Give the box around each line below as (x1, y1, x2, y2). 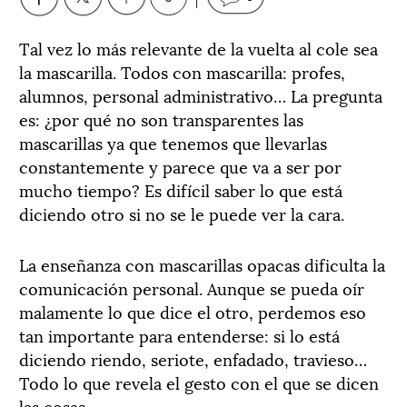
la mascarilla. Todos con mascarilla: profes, (19, 59, 345, 84)
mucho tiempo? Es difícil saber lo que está (19, 177, 342, 202)
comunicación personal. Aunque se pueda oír (19, 275, 364, 300)
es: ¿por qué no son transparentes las (19, 106, 303, 131)
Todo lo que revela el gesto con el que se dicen (19, 370, 379, 394)
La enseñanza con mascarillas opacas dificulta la (19, 252, 385, 276)
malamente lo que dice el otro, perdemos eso (19, 299, 366, 323)
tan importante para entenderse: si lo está (19, 323, 340, 347)
